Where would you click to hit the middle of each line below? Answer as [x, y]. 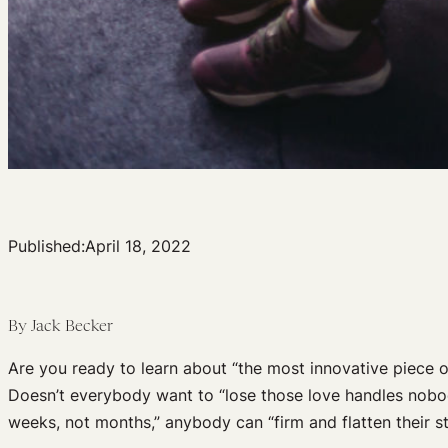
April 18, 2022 [138, 245]
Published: [46, 245]
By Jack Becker [60, 327]
